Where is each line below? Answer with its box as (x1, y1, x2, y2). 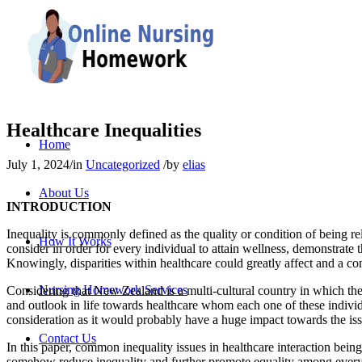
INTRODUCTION (6, 199, 112, 213)
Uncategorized (86, 157, 160, 171)
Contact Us (39, 331, 96, 345)
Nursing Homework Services (39, 283, 187, 297)
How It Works (39, 234, 112, 248)
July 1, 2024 (6, 157, 69, 171)
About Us (39, 186, 89, 200)
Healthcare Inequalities (6, 119, 201, 141)
